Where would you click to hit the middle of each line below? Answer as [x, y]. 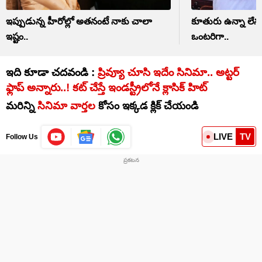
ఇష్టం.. [17, 36]
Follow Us [22, 137]
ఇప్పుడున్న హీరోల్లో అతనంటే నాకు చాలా [79, 21]
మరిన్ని [20, 106]
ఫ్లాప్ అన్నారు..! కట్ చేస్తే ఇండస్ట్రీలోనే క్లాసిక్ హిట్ [106, 87]
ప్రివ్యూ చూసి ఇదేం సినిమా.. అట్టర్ [168, 72]
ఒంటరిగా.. [210, 36]
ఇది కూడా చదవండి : [52, 72]
